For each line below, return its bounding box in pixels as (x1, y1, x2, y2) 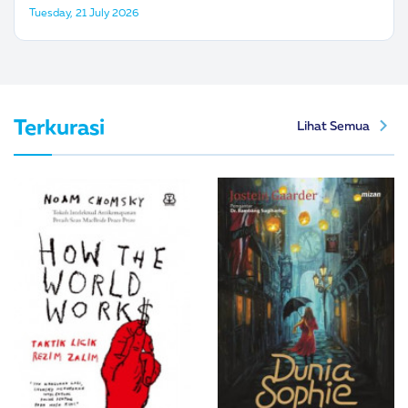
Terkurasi (14, 112, 105, 139)
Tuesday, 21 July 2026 (29, 5, 138, 19)
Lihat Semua (297, 117, 372, 133)
